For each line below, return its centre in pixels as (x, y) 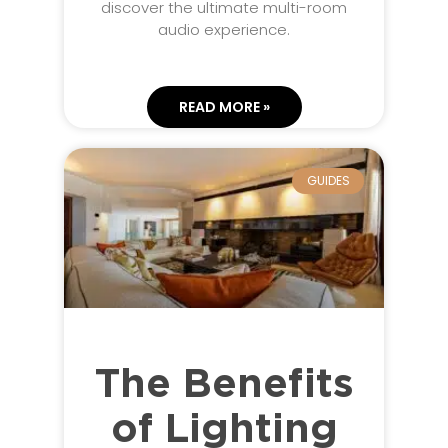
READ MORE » (224, 106)
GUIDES (328, 181)
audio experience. (224, 29)
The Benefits (224, 384)
